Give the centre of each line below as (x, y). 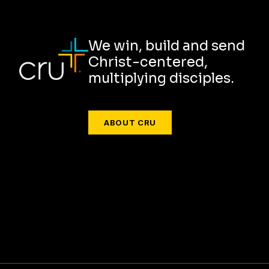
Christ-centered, (148, 62)
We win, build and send (167, 46)
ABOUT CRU (130, 122)
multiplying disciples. (161, 78)
